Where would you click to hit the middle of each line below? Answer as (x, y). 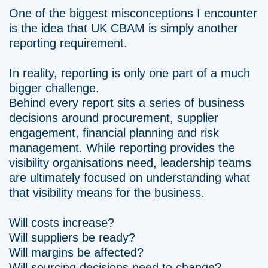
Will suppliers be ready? (72, 237)
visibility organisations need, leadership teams (130, 163)
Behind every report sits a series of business (127, 103)
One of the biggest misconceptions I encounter (133, 13)
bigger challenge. (54, 88)
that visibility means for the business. (107, 193)
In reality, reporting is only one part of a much (130, 73)
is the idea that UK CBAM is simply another (124, 28)
